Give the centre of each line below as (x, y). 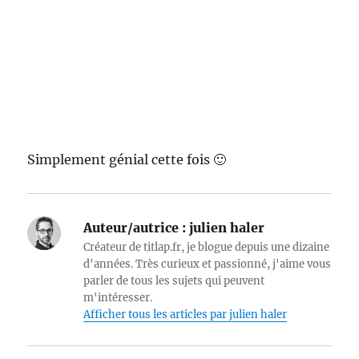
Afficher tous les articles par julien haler (186, 315)
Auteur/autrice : (135, 228)
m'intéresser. (118, 298)
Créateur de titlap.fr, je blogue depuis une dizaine (207, 248)
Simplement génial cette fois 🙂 (127, 160)
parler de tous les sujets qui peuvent (174, 281)
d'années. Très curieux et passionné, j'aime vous (208, 264)
